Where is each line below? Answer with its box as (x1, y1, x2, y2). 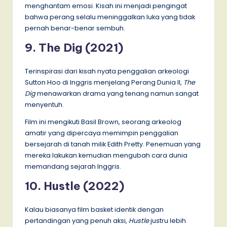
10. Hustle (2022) (25, 178, 124, 193)
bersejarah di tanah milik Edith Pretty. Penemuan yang (25, 139, 201, 148)
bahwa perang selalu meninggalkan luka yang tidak (25, 12, 195, 21)
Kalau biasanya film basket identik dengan (25, 205, 164, 214)
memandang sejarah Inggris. (25, 162, 121, 171)
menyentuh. (25, 100, 64, 109)
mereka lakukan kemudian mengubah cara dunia (25, 150, 187, 160)
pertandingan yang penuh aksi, (25, 216, 129, 225)
